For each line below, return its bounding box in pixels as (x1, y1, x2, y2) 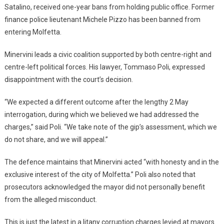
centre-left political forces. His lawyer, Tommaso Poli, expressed (4, 62, 205, 71)
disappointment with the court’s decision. (4, 75, 133, 83)
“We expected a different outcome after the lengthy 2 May (4, 97, 188, 106)
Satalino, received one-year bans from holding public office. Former (4, 2, 214, 11)
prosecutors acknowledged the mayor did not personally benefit (4, 182, 205, 191)
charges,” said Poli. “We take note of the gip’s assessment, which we (4, 122, 217, 131)
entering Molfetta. (4, 27, 61, 36)
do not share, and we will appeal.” (4, 135, 108, 143)
